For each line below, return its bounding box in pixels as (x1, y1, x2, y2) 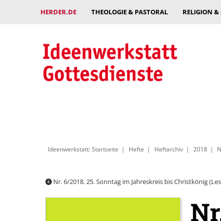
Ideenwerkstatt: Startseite (48, 145, 118, 153)
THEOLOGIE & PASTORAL (91, 7, 168, 16)
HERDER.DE (40, 7, 76, 16)
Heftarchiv (154, 145, 183, 153)
